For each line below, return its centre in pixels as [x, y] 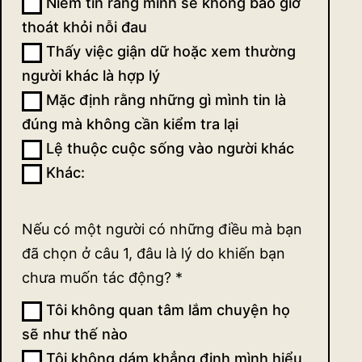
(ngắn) [51, 39]
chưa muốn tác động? [99, 278]
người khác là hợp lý [91, 76]
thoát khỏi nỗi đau [84, 27]
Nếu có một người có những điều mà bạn [162, 229]
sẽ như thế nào [75, 335]
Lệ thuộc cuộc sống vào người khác [168, 149]
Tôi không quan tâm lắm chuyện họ [166, 310]
